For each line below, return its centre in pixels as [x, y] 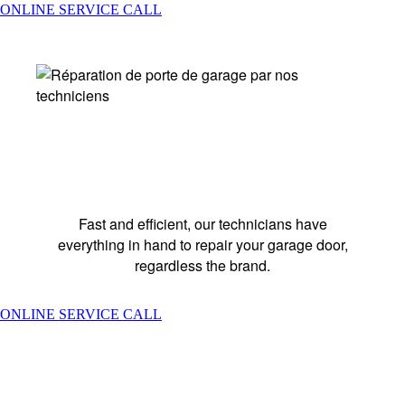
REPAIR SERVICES [202, 159]
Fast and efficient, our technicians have [202, 224]
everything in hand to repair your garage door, [202, 245]
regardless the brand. [202, 266]
